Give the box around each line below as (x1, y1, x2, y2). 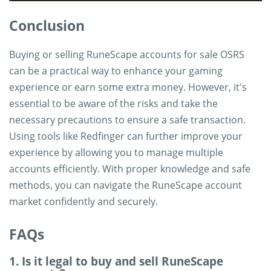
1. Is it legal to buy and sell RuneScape (9, 253, 223, 269)
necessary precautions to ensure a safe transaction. (9, 113, 246, 126)
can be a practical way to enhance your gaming (9, 64, 223, 77)
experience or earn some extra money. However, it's (9, 80, 247, 94)
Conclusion (9, 16, 85, 35)
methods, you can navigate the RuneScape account (9, 178, 242, 192)
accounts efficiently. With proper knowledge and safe (9, 162, 250, 175)
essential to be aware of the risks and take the (9, 97, 218, 110)
